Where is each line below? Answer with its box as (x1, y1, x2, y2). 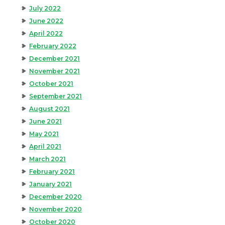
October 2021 (29, 80, 73, 88)
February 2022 (29, 42, 76, 50)
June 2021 (29, 118, 62, 126)
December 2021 (29, 55, 80, 63)
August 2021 (29, 105, 70, 113)
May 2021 (29, 130, 59, 138)
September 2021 (29, 92, 82, 100)
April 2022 (29, 30, 63, 38)
